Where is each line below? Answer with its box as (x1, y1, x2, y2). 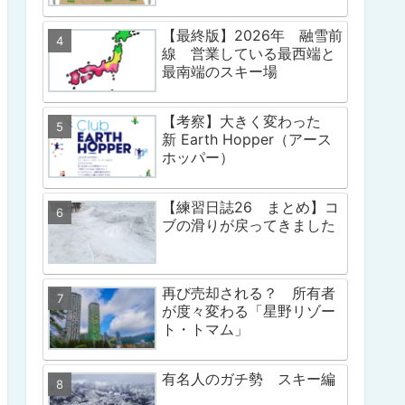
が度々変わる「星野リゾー (162, 302, 335, 321)
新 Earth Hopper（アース (162, 130, 332, 149)
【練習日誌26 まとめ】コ (162, 198, 339, 217)
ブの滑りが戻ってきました (162, 216, 335, 235)
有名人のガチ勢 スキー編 (162, 370, 335, 389)
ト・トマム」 (162, 320, 249, 339)
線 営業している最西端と (162, 44, 335, 62)
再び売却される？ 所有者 (162, 284, 335, 303)
